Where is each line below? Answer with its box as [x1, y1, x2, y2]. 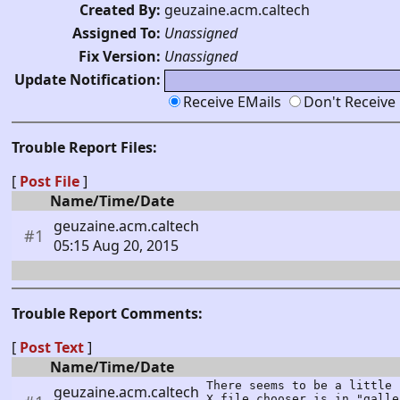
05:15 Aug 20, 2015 [54, 235, 179, 255]
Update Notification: [14, 69, 161, 89]
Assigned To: [72, 22, 161, 43]
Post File [20, 171, 79, 191]
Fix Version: [79, 46, 161, 66]
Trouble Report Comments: [12, 303, 203, 323]
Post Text [20, 337, 84, 357]
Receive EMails [183, 91, 285, 112]
